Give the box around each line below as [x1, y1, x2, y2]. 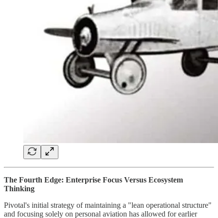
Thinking [4, 184, 35, 193]
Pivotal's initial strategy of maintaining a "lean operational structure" [4, 200, 212, 209]
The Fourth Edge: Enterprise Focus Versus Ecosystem [4, 175, 183, 184]
